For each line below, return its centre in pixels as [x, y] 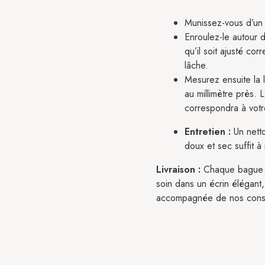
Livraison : [178, 169]
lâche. [196, 65]
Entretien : [208, 132]
